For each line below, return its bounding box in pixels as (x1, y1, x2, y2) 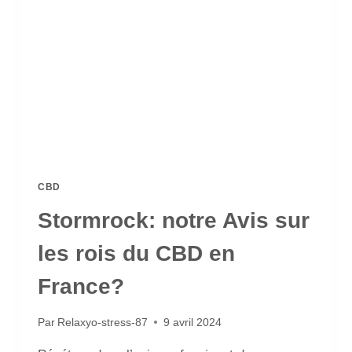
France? (38, 274, 124, 299)
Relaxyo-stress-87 (57, 316, 148, 328)
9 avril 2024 (163, 316, 222, 328)
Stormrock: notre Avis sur (38, 208, 310, 233)
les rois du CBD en (38, 241, 235, 266)
